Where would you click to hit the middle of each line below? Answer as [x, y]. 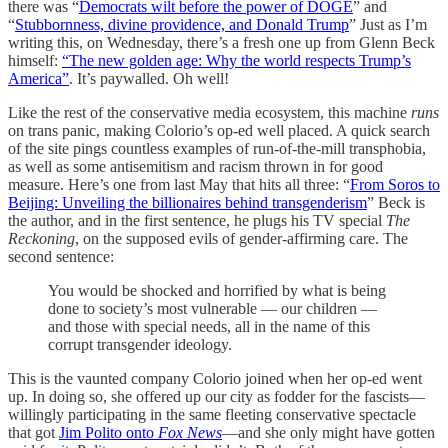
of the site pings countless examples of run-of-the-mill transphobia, [217, 148]
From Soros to [395, 184]
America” [38, 78]
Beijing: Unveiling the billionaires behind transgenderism [187, 202]
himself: [35, 60]
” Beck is [396, 202]
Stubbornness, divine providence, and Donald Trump [182, 24]
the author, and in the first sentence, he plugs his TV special [197, 220]
